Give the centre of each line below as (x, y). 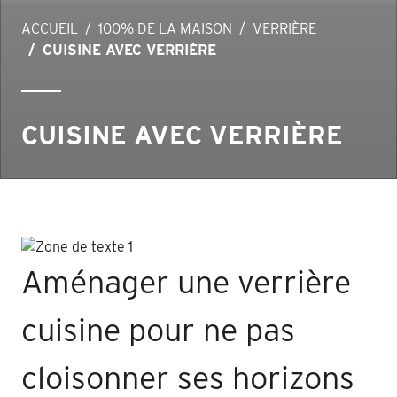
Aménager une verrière (186, 281)
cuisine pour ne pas (158, 329)
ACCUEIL (50, 29)
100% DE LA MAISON (165, 29)
